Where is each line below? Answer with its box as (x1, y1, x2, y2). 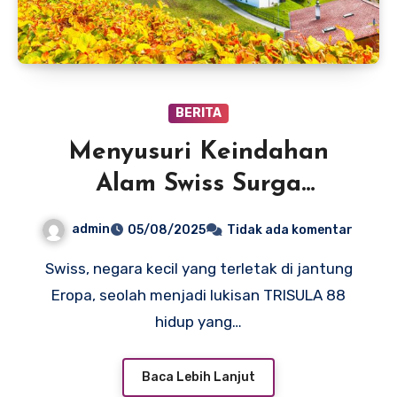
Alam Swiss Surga (96, 172, 301, 198)
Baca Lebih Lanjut (142, 369, 255, 385)
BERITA (175, 105, 222, 121)
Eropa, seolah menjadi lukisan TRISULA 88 (51, 286, 346, 305)
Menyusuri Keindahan (68, 140, 329, 166)
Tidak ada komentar (226, 222, 353, 238)
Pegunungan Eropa (83, 204, 314, 230)
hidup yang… (155, 313, 242, 331)
